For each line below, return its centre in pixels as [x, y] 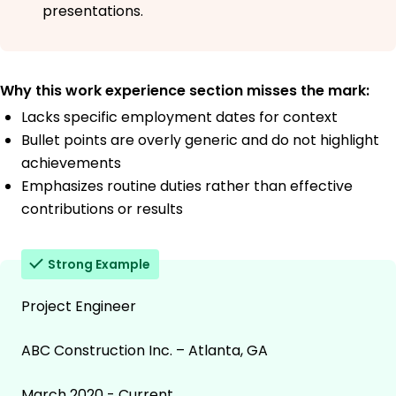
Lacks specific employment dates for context [179, 118]
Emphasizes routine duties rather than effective [187, 187]
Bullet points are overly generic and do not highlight [200, 141]
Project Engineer [79, 307]
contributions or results [102, 209]
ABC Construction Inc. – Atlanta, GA [145, 351]
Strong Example [99, 265]
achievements [71, 164]
